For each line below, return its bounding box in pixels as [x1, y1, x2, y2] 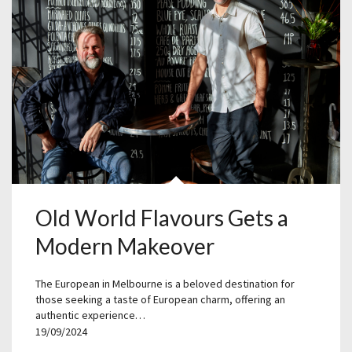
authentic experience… [35, 307, 145, 322]
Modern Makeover [35, 232, 214, 259]
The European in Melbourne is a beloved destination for [35, 276, 295, 291]
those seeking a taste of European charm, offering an [35, 291, 285, 306]
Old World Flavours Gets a [35, 203, 288, 231]
